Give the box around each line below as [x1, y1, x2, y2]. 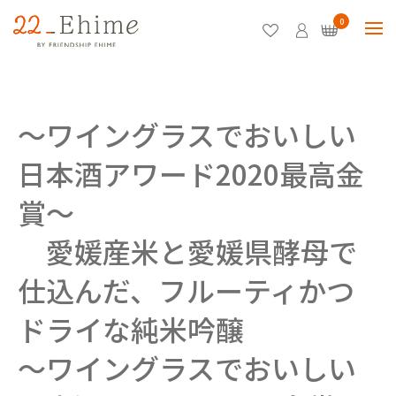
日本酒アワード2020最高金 [18, 153, 364, 194]
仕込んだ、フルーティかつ [18, 270, 354, 310]
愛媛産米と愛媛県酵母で [18, 231, 357, 271]
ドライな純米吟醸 [18, 308, 244, 349]
